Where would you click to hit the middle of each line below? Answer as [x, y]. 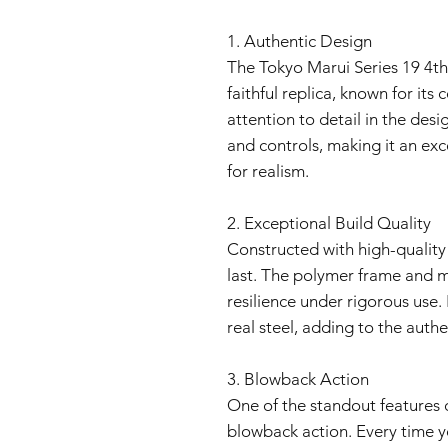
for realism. [268, 171]
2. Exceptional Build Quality [329, 223]
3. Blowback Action [298, 379]
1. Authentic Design [299, 41]
